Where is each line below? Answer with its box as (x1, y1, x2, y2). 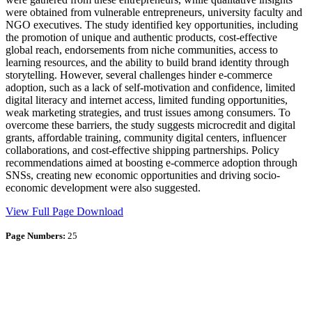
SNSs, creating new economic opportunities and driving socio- (6, 169, 280, 181)
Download (77, 205, 123, 217)
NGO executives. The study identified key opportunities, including (6, 18, 298, 31)
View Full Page (6, 205, 77, 217)
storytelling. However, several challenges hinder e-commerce (6, 68, 272, 81)
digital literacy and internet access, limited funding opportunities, (6, 93, 288, 106)
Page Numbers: (6, 230, 65, 241)
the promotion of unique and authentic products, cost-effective (6, 31, 277, 43)
